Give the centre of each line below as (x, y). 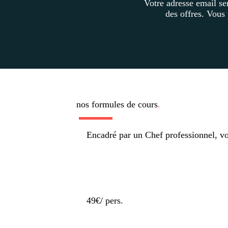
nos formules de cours (117, 105)
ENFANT (96, 111)
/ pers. (112, 201)
